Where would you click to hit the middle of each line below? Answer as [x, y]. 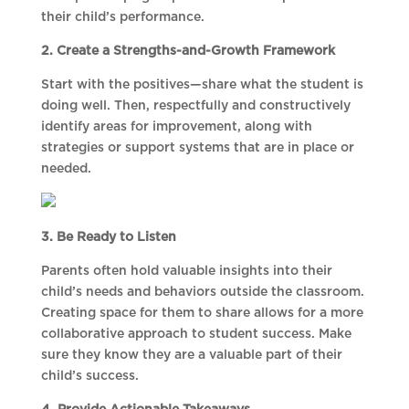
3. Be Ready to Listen [108, 238]
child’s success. [89, 377]
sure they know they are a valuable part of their [191, 356]
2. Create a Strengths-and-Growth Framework [188, 52]
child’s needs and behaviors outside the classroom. [202, 293]
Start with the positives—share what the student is [202, 85]
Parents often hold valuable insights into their [186, 272]
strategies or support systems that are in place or [197, 148]
